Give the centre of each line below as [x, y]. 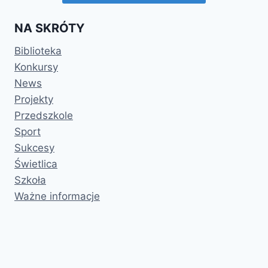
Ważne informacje [57, 196]
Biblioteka [38, 51]
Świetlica [36, 164]
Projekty [34, 99]
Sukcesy [34, 147]
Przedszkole [44, 115]
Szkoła [30, 180]
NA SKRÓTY [49, 28]
